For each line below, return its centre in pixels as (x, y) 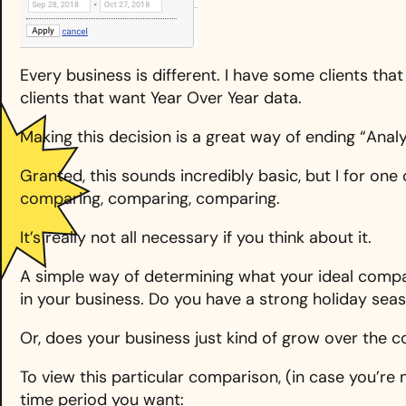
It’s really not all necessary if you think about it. (196, 238)
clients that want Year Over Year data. (161, 98)
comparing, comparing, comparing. (150, 199)
